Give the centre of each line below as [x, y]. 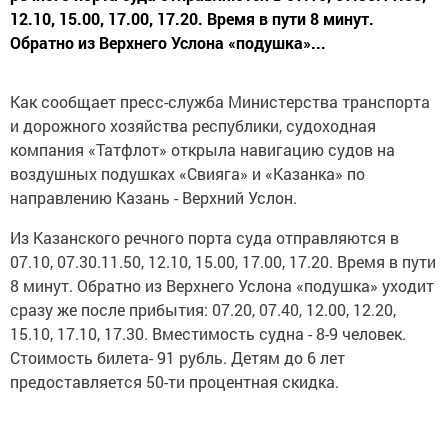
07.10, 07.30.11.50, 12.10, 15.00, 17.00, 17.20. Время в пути [223, 262]
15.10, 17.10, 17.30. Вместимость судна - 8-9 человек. [208, 334]
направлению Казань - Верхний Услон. [153, 198]
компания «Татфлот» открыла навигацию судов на [202, 150]
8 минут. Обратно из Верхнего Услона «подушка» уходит [222, 286]
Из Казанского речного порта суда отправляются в [204, 238]
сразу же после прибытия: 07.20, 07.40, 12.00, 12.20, [203, 310]
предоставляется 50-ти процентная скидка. [174, 382]
